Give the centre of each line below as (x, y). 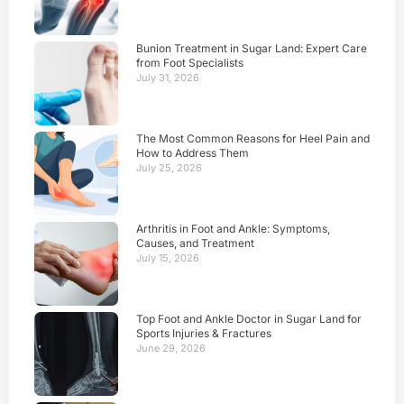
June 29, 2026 (171, 348)
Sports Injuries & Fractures (204, 333)
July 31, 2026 (168, 77)
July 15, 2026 (168, 257)
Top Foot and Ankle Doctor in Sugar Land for (249, 318)
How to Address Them (193, 152)
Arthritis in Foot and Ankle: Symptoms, (233, 228)
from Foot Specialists (191, 62)
